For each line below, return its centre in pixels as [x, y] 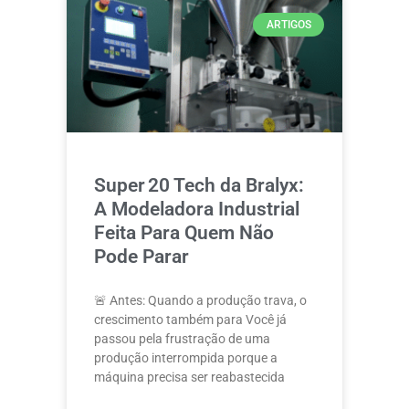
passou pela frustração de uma [182, 339]
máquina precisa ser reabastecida [189, 377]
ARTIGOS [288, 25]
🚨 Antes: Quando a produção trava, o [200, 300]
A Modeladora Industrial [197, 209]
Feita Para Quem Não [184, 233]
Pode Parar [142, 257]
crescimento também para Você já [190, 320]
